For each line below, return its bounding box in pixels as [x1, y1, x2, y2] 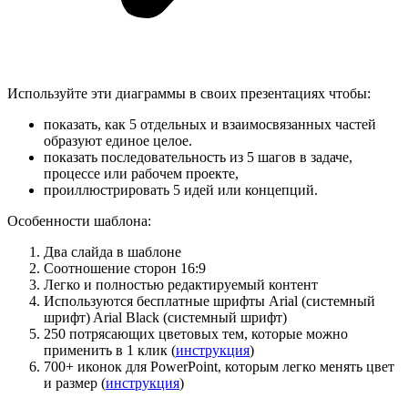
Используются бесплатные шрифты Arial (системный [44, 292, 375, 309]
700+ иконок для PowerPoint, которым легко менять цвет [44, 358, 394, 374]
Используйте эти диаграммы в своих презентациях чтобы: [7, 85, 371, 101]
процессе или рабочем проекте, [44, 165, 239, 181]
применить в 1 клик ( [44, 342, 176, 358]
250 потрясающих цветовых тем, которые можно [44, 325, 348, 342]
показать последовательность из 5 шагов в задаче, [44, 148, 352, 165]
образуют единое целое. [44, 132, 192, 148]
